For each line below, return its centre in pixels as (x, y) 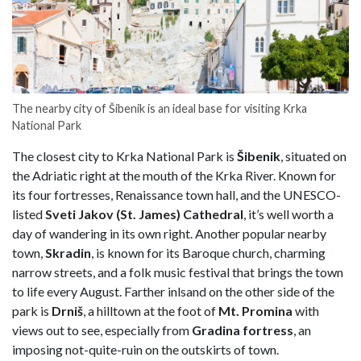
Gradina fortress (243, 330)
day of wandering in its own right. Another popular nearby (169, 233)
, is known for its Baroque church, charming (208, 252)
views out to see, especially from (102, 330)
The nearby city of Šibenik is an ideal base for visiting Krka (160, 108)
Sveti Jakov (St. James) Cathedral (144, 214)
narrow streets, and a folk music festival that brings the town (178, 272)
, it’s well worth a (288, 214)
